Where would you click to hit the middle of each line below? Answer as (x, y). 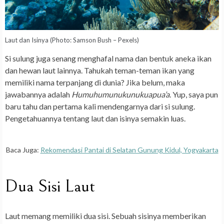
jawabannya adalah (38, 94)
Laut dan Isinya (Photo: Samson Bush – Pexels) (72, 40)
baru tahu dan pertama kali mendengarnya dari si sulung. (100, 106)
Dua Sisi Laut (50, 186)
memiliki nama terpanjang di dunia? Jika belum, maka (95, 82)
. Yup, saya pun (194, 94)
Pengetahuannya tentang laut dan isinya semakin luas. (95, 118)
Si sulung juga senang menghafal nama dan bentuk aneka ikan (108, 58)
